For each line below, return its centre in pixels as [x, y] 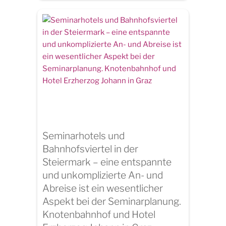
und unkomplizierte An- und [103, 175]
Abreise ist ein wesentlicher [103, 188]
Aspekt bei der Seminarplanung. [112, 202]
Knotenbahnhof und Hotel [99, 215]
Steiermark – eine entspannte [107, 162]
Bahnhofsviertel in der [90, 149]
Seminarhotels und [83, 136]
